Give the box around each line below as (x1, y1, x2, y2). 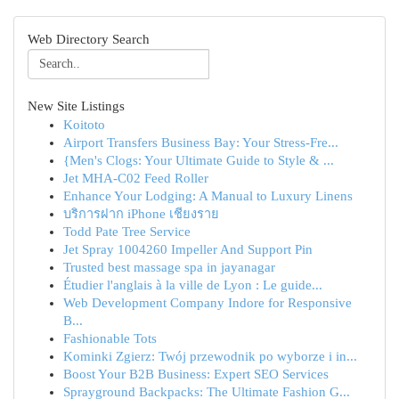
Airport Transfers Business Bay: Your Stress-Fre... (63, 135, 338, 150)
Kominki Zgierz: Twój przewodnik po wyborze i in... (63, 349, 357, 363)
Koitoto (63, 118, 105, 132)
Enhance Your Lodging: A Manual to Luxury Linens (63, 189, 353, 203)
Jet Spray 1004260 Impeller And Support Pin (63, 242, 313, 256)
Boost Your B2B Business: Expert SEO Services (63, 367, 329, 381)
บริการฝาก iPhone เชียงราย (63, 207, 219, 221)
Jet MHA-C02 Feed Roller (63, 171, 208, 185)
